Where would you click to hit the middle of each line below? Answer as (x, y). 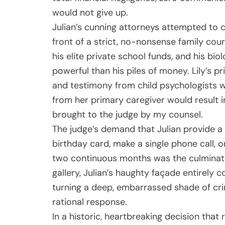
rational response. (90, 202)
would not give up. (90, 12)
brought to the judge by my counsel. (128, 114)
